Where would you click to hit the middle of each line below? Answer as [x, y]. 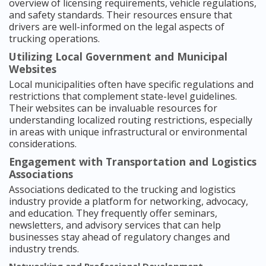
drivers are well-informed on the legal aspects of [117, 27]
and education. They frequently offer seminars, [113, 213]
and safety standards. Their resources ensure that [121, 15]
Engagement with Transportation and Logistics [133, 162]
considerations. [43, 144]
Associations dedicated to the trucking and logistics [122, 190]
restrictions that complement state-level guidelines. [123, 96]
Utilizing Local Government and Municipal [118, 57]
